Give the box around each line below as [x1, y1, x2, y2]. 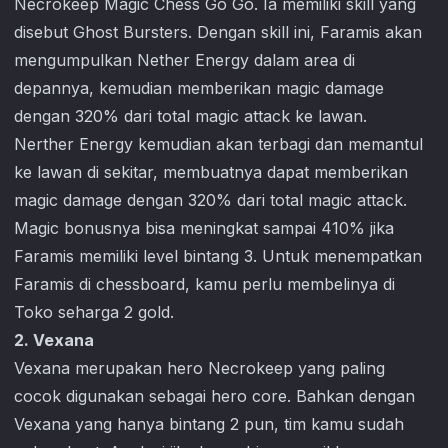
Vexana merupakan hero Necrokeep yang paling [14, 358, 385, 378]
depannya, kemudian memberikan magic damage [14, 78, 384, 98]
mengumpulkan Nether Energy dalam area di [14, 50, 355, 70]
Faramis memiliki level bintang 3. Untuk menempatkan [14, 246, 422, 266]
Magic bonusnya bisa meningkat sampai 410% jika [14, 218, 394, 238]
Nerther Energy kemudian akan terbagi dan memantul [14, 134, 423, 154]
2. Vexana [14, 330, 94, 350]
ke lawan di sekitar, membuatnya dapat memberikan [14, 162, 408, 182]
